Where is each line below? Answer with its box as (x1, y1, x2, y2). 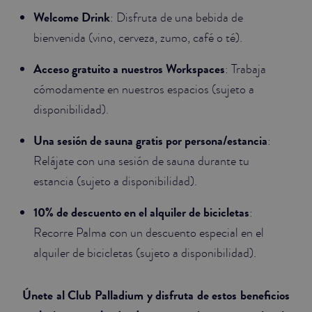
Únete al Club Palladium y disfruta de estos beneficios (22, 286, 290, 304)
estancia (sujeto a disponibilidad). (33, 172, 197, 190)
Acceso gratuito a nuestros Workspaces (33, 59, 225, 78)
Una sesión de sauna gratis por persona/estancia (33, 131, 267, 150)
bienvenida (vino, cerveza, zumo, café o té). (33, 29, 242, 47)
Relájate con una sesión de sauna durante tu (33, 152, 249, 170)
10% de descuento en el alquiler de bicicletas (33, 203, 249, 221)
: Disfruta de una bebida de (110, 8, 243, 26)
